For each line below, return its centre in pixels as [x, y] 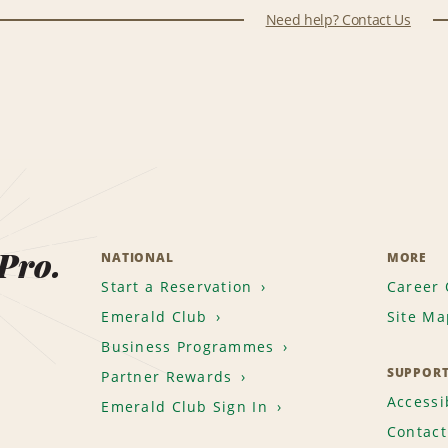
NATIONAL [137, 258]
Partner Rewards [167, 377]
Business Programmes [188, 347]
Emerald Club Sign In [184, 407]
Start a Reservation [177, 287]
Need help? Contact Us [338, 20]
